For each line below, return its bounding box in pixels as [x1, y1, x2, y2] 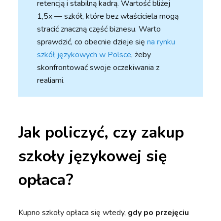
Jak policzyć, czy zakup [18, 122, 184, 144]
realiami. [37, 75, 65, 86]
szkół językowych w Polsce [37, 49, 132, 61]
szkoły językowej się [18, 146, 167, 167]
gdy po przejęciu [128, 207, 189, 219]
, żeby [131, 49, 151, 61]
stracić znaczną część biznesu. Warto [37, 24, 161, 35]
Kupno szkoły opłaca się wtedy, [18, 207, 128, 219]
